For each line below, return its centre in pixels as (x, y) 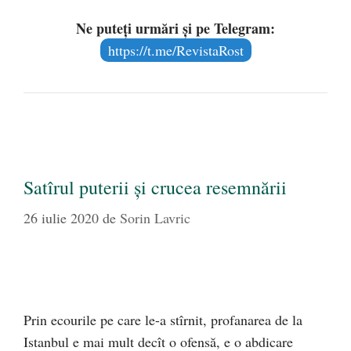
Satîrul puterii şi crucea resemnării (155, 188)
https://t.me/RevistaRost (175, 51)
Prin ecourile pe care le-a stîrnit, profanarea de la (163, 320)
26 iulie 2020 (61, 218)
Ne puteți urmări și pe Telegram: (175, 29)
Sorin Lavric (155, 218)
